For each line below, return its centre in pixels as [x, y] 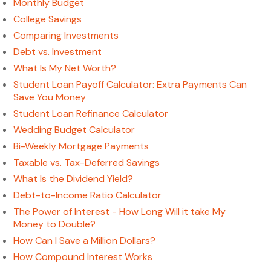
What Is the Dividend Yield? [73, 179]
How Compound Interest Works [83, 257]
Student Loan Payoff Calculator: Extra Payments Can [130, 84]
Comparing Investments [66, 35]
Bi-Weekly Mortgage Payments [81, 146]
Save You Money [50, 97]
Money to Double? [55, 224]
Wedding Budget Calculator [74, 130]
